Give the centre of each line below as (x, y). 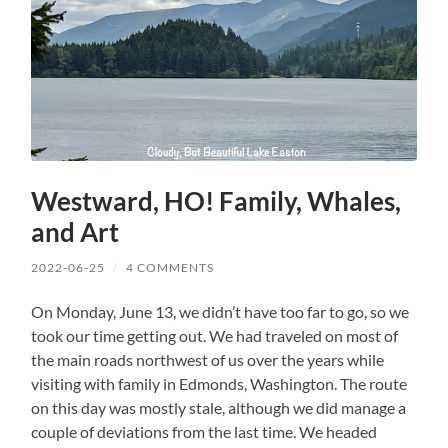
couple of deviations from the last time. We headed (204, 432)
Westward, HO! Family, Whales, (216, 201)
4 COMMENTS (170, 268)
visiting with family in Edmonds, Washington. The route (219, 384)
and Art (75, 232)
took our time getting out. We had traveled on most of (215, 336)
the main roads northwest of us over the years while (208, 360)
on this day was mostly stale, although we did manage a (219, 408)
